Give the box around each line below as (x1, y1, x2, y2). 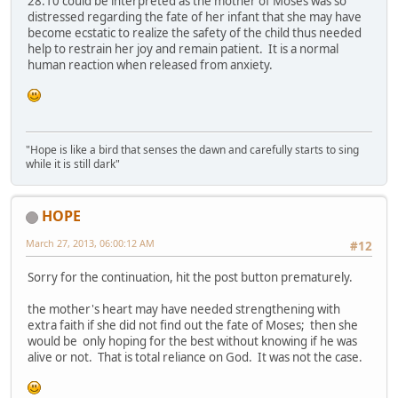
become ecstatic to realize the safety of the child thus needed (28, 25, 362, 42)
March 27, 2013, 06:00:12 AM (26, 236, 155, 251)
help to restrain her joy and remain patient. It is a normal (28, 41, 338, 58)
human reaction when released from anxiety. (28, 57, 273, 74)
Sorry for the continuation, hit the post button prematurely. (28, 268, 353, 285)
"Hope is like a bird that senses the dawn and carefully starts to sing (26, 142, 359, 158)
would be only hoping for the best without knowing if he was (28, 332, 357, 349)
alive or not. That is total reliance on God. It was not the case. (28, 348, 362, 365)
